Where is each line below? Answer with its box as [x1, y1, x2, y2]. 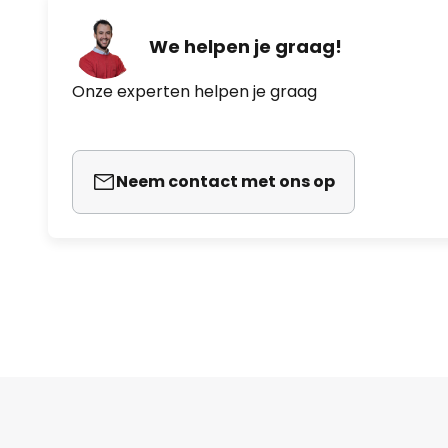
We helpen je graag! [149, 33, 342, 59]
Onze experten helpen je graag [72, 80, 317, 103]
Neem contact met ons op [116, 170, 335, 193]
